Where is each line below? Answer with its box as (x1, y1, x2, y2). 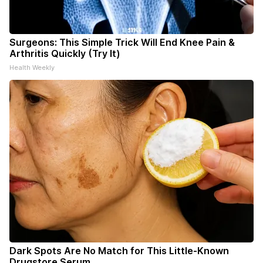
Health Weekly (9, 63, 55, 72)
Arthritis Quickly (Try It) (9, 48, 120, 60)
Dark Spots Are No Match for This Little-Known (9, 245, 229, 257)
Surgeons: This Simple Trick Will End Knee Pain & (9, 36, 235, 49)
